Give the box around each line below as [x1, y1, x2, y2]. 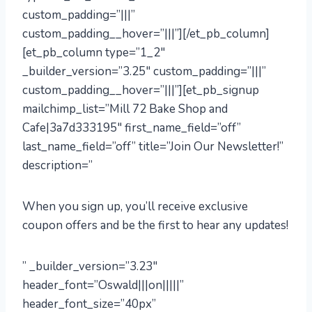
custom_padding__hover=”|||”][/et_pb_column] [22, 26, 270, 42]
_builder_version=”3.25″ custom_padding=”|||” [22, 63, 266, 79]
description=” [22, 157, 93, 173]
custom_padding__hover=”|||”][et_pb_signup [22, 82, 259, 98]
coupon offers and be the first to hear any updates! [22, 217, 288, 233]
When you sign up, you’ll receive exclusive [22, 198, 248, 214]
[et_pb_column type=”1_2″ [22, 45, 165, 61]
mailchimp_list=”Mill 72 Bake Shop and [22, 101, 228, 117]
